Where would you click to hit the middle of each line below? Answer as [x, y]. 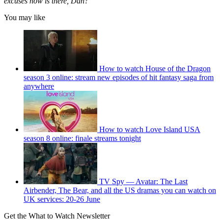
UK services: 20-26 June [62, 199]
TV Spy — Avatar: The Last [143, 182]
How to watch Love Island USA [150, 130]
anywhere [39, 86]
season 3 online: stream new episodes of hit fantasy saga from [119, 78]
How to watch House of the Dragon [155, 69]
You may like [25, 18]
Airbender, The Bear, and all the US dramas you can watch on [120, 191]
